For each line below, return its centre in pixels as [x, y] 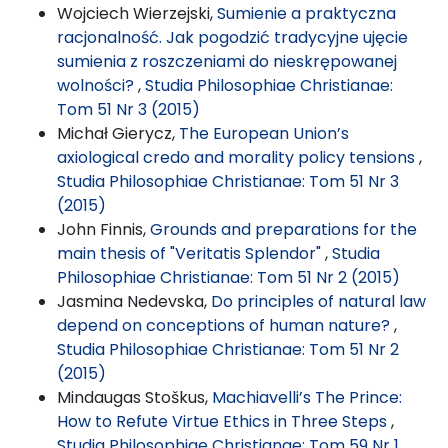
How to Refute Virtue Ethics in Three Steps [224, 421]
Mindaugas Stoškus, [134, 397]
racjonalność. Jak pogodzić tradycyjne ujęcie [232, 37]
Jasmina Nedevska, [134, 301]
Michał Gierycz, [118, 133]
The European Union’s [264, 133]
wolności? [97, 85]
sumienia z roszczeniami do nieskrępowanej [227, 61]
